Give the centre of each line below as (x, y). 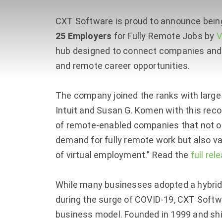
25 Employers (84, 36)
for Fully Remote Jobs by (164, 36)
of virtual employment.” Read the (123, 155)
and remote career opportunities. (123, 65)
